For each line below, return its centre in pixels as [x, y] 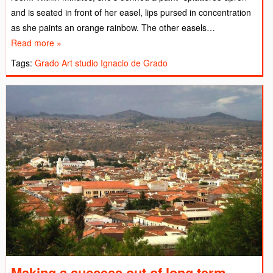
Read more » [36, 43]
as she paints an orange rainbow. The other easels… [113, 28]
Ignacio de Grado [134, 63]
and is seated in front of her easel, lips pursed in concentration [131, 12]
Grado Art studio [66, 63]
